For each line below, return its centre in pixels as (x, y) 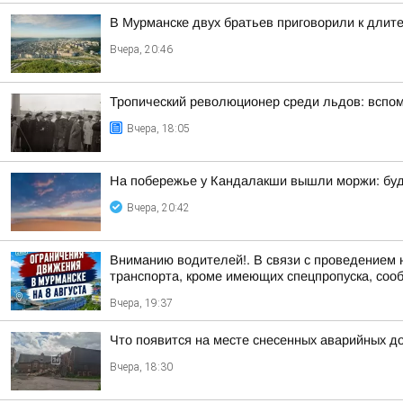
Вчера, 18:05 (158, 129)
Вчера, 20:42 (158, 208)
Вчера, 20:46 (141, 49)
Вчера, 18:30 (141, 367)
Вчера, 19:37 (141, 303)
